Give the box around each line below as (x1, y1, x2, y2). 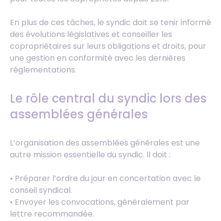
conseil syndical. (10, 184, 72, 196)
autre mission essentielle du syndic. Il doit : (10, 149, 171, 161)
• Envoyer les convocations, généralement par (10, 196, 189, 208)
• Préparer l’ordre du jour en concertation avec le (10, 173, 201, 184)
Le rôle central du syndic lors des (10, 90, 207, 107)
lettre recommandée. (10, 208, 94, 220)
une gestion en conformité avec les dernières (10, 52, 185, 64)
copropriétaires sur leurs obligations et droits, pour (10, 40, 206, 52)
